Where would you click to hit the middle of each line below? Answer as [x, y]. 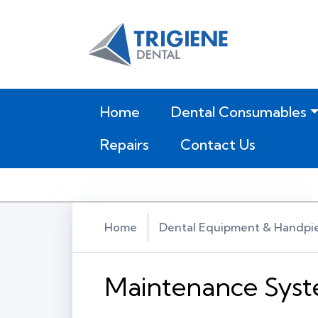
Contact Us [218, 145]
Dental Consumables [238, 112]
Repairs [124, 145]
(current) [169, 111]
